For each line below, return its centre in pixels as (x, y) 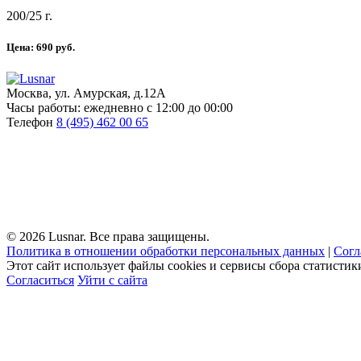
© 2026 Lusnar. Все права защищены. (108, 236)
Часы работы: (44, 107)
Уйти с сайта (112, 280)
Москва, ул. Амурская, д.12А (86, 93)
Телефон (30, 122)
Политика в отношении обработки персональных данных (166, 251)
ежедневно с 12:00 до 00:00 (158, 107)
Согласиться (40, 280)
